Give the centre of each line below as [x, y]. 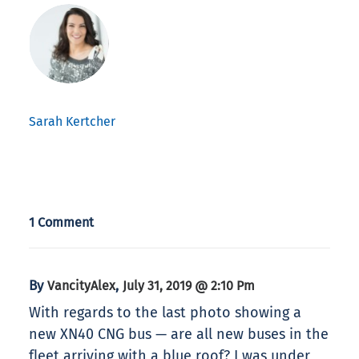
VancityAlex [81, 286]
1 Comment [61, 223]
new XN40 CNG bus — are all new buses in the [179, 335]
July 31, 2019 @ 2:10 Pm [189, 286]
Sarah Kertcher [72, 122]
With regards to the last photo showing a [165, 313]
